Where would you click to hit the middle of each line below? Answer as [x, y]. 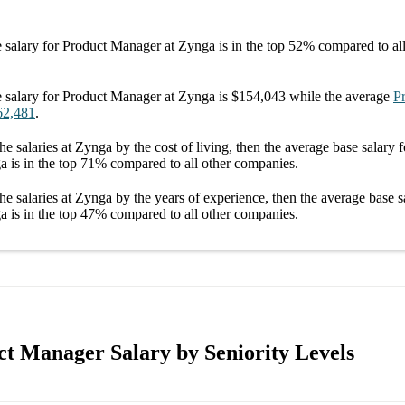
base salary [364, 146]
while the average [338, 96]
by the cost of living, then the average [222, 146]
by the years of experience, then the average [240, 197]
